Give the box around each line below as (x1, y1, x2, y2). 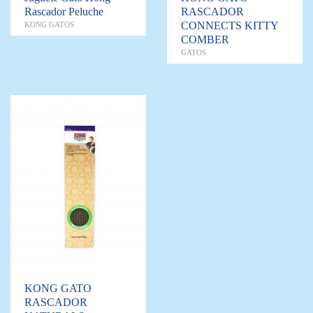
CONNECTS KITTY (181, 20, 278, 32)
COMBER (181, 34, 229, 46)
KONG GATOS (24, 20, 74, 29)
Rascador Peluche (24, 6, 103, 18)
